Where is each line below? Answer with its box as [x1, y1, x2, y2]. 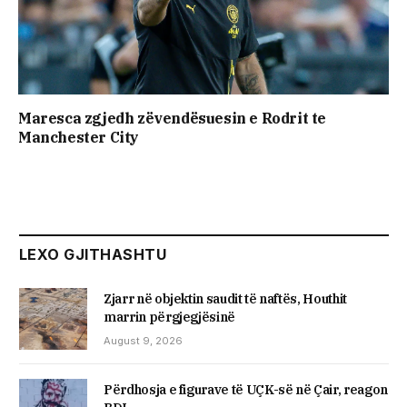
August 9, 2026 [104, 333, 183, 347]
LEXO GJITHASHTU [19, 244, 167, 263]
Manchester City [18, 127, 139, 146]
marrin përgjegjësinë [104, 308, 236, 325]
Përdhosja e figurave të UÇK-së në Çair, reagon [104, 382, 388, 399]
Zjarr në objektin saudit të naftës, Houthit [104, 290, 347, 307]
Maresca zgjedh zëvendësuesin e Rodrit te [18, 108, 327, 127]
